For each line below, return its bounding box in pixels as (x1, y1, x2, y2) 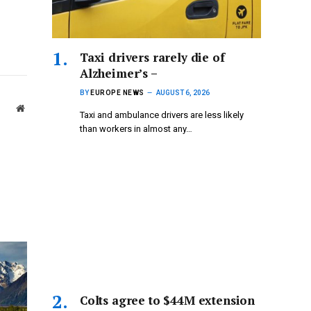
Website (24, 103, 55, 113)
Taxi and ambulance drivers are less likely (80, 110, 244, 121)
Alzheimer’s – (80, 65, 158, 82)
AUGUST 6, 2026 (155, 89, 210, 97)
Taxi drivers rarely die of (80, 49, 225, 66)
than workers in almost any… (80, 124, 192, 135)
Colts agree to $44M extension (80, 292, 255, 309)
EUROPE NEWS (90, 89, 144, 97)
